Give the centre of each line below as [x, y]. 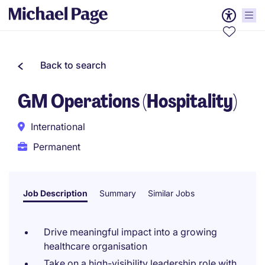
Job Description [55, 193]
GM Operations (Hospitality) [127, 101]
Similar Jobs [171, 193]
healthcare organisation [96, 246]
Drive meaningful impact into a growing [130, 232]
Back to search [73, 65]
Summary [118, 193]
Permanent [57, 147]
